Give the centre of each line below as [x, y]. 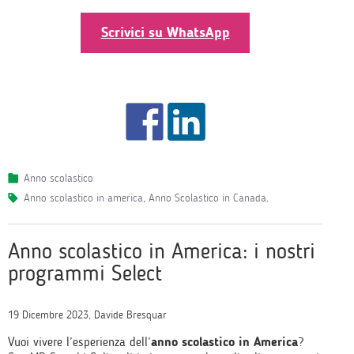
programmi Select [85, 273]
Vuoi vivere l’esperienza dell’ [79, 341]
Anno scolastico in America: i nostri [162, 250]
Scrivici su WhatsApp [165, 32]
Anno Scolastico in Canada [207, 198]
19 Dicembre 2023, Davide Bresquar [87, 314]
